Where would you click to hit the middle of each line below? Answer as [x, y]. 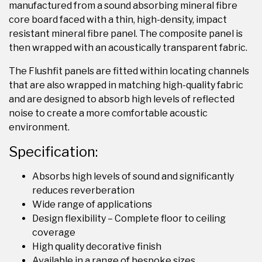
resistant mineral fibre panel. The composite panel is [126, 34]
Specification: [53, 152]
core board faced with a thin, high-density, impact [118, 20]
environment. [39, 127]
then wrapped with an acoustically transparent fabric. [128, 48]
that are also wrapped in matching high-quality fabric [126, 85]
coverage [54, 232]
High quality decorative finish [97, 247]
